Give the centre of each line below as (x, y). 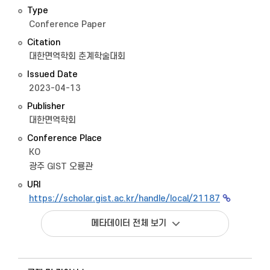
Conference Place (64, 138)
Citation (44, 42)
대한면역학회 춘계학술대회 (77, 56)
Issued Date (52, 74)
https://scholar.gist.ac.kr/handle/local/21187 (124, 199)
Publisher (46, 106)
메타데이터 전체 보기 (128, 223)
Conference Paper (67, 24)
